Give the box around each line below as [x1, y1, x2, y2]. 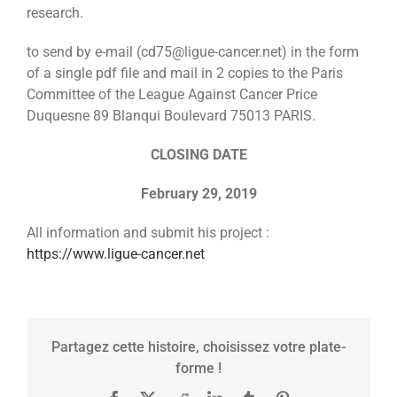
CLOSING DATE [150, 145, 247, 163]
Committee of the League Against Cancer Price [27, 85, 317, 103]
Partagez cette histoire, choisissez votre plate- [51, 338, 346, 355]
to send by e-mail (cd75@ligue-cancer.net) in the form [27, 43, 359, 60]
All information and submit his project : [27, 223, 269, 241]
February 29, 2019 [140, 184, 257, 202]
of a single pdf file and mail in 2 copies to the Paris [27, 64, 343, 82]
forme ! [175, 359, 222, 377]
